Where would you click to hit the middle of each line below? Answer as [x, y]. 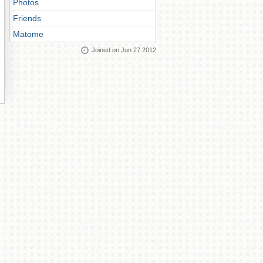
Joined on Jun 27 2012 [124, 50]
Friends [27, 18]
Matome [28, 34]
